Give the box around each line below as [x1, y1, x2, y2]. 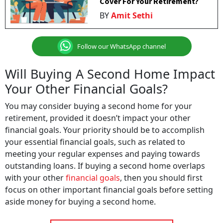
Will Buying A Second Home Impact [5, 65, 215, 82]
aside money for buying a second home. [5, 196, 156, 207]
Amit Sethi [111, 10, 153, 21]
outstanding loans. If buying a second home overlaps [5, 160, 205, 171]
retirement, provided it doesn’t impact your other [5, 112, 191, 123]
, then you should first [120, 172, 203, 183]
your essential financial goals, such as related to [5, 136, 185, 147]
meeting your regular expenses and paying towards [5, 148, 200, 159]
